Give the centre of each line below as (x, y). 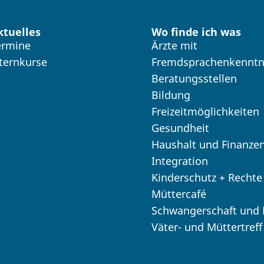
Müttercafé (179, 194)
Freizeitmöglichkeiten (205, 111)
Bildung (171, 95)
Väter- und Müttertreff (207, 227)
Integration (179, 161)
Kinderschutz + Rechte (207, 177)
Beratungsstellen (194, 78)
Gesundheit (180, 128)
